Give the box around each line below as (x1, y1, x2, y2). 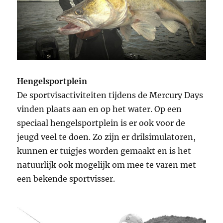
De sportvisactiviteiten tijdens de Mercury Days (17, 90, 204, 101)
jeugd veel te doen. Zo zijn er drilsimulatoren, (17, 132, 196, 142)
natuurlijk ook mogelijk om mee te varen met (17, 160, 197, 170)
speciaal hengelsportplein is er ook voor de (17, 118, 186, 128)
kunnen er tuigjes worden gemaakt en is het (17, 146, 192, 156)
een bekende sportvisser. (17, 174, 115, 184)
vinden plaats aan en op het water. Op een (17, 104, 182, 114)
